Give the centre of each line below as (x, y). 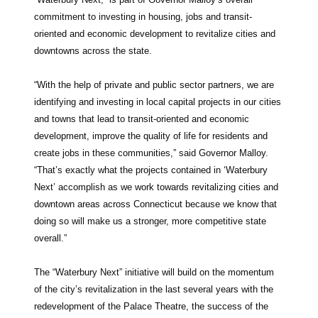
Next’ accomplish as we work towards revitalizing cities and (156, 187)
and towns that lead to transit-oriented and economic (142, 119)
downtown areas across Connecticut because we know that (155, 204)
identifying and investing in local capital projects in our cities (158, 102)
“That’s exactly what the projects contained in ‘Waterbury (151, 170)
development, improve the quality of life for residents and (151, 136)
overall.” (50, 238)
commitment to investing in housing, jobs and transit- (143, 16)
